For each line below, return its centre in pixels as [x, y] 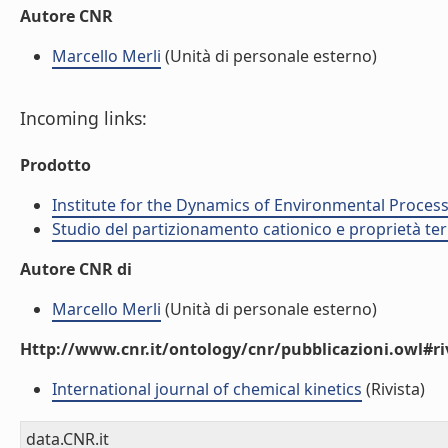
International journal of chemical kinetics [207, 389]
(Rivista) [393, 389]
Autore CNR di [76, 269]
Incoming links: [83, 118]
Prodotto [55, 165]
